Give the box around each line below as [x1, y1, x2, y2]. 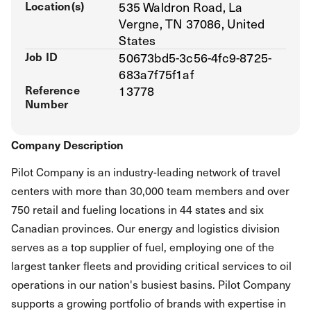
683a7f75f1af [119, 65, 194, 83]
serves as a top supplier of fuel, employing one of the [11, 238, 274, 255]
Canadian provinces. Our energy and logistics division [11, 219, 280, 236]
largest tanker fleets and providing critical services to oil [11, 257, 292, 274]
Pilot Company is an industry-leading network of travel [11, 163, 280, 180]
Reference [25, 81, 80, 98]
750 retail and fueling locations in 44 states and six [11, 201, 264, 217]
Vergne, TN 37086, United [119, 14, 265, 33]
